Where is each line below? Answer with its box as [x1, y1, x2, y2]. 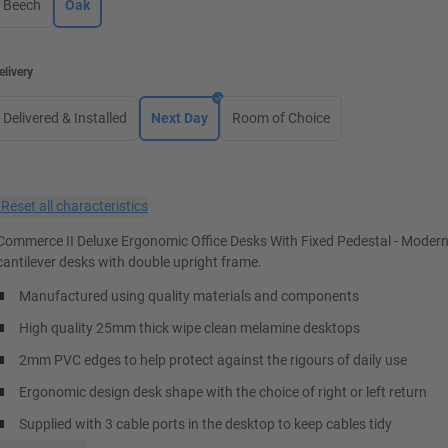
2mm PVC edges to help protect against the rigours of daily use [19, 352, 408, 368]
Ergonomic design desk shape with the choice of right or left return [19, 384, 428, 400]
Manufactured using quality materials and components [19, 288, 360, 304]
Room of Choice [232, 110, 331, 126]
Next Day [151, 110, 209, 126]
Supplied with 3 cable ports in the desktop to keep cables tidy [19, 416, 393, 432]
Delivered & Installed [3, 110, 128, 126]
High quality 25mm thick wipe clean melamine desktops [19, 320, 361, 336]
